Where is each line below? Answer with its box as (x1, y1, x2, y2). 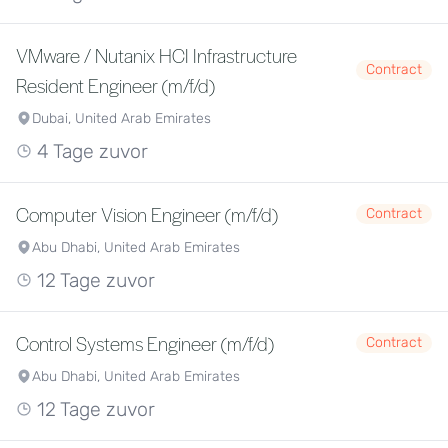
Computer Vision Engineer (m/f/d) (16, 201, 278, 227)
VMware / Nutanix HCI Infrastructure (16, 42, 297, 68)
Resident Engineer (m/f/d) (16, 72, 215, 98)
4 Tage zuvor (32, 140, 148, 163)
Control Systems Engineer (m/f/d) (16, 330, 274, 356)
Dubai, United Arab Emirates (32, 110, 211, 127)
